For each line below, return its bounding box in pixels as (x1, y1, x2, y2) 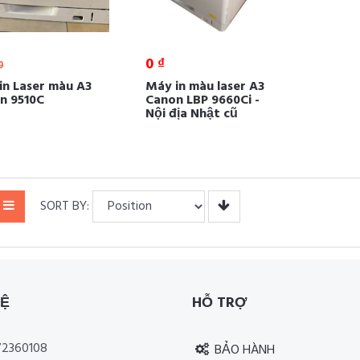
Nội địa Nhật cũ (145, 104, 238, 125)
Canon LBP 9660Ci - (145, 90, 260, 112)
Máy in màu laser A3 (145, 76, 264, 98)
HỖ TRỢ (192, 292, 247, 316)
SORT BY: (39, 196, 89, 218)
